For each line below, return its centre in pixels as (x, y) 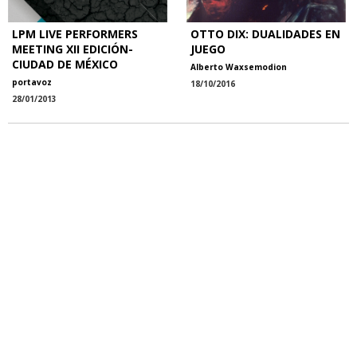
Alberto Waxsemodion (239, 67)
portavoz (32, 82)
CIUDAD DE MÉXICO (65, 64)
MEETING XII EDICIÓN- (73, 49)
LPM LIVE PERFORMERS (75, 33)
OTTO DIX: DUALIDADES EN (265, 33)
